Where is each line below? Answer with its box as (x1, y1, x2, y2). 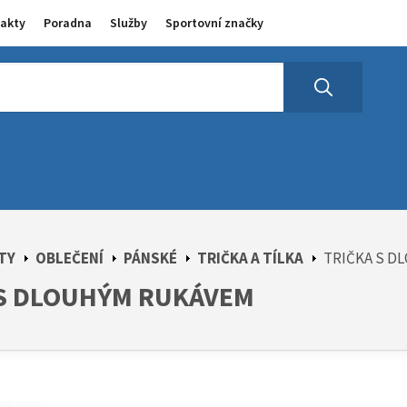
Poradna (44, 15, 92, 31)
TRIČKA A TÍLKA (197, 248, 303, 268)
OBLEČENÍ (35, 248, 104, 268)
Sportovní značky (165, 15, 263, 31)
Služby (110, 15, 147, 31)
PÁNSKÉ (124, 248, 177, 268)
